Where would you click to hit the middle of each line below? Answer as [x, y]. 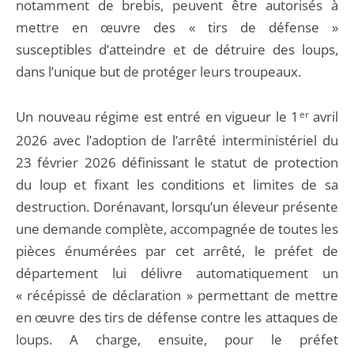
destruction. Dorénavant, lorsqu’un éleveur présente [177, 207]
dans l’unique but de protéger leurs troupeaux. [158, 72]
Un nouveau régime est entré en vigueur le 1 [158, 117]
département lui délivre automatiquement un [177, 273]
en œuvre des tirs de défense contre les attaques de [177, 317]
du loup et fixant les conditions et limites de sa [177, 185]
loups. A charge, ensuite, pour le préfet [177, 339]
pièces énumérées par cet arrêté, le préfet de [177, 251]
